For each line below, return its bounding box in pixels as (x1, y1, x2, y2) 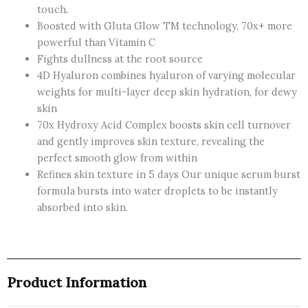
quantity (13, 71, 54, 85)
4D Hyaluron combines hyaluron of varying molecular (36, 69, 296, 82)
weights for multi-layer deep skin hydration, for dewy (36, 85, 297, 99)
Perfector (13, 5, 59, 19)
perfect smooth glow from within (36, 151, 197, 165)
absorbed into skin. (36, 201, 128, 214)
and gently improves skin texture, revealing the (36, 135, 265, 148)
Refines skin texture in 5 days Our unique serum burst (36, 168, 300, 181)
